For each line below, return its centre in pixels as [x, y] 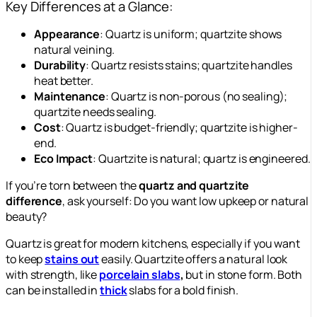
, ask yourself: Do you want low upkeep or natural [186, 201]
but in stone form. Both [243, 275]
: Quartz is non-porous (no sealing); [196, 96]
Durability [60, 65]
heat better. [64, 81]
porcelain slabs [140, 275]
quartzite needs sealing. [95, 112]
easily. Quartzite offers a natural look [194, 259]
